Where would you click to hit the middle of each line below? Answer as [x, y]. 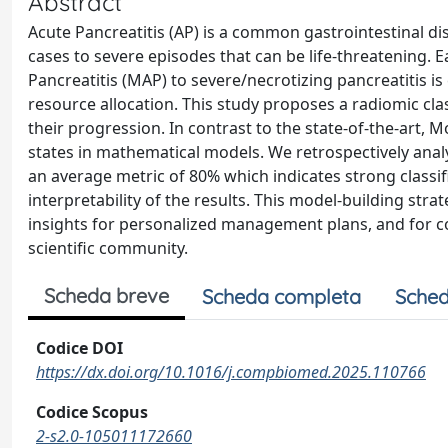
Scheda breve [106, 295]
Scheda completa [281, 296]
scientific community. [108, 248]
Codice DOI [79, 348]
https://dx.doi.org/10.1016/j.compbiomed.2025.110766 [231, 372]
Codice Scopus [92, 412]
